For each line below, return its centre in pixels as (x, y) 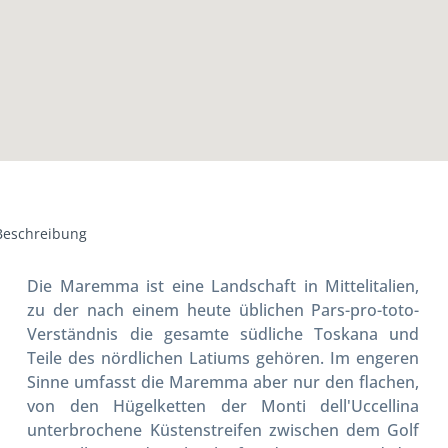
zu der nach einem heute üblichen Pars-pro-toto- (223, 310)
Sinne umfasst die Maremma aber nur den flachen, (223, 382)
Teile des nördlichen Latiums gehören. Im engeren (223, 358)
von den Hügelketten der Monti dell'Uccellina (223, 406)
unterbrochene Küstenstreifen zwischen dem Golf (223, 430)
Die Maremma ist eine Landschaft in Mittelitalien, (223, 286)
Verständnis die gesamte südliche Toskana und (223, 334)
